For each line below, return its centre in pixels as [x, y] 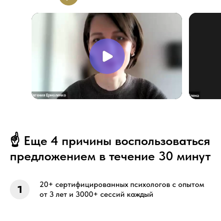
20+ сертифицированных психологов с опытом [122, 184]
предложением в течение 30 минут [110, 156]
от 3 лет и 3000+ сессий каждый [96, 194]
